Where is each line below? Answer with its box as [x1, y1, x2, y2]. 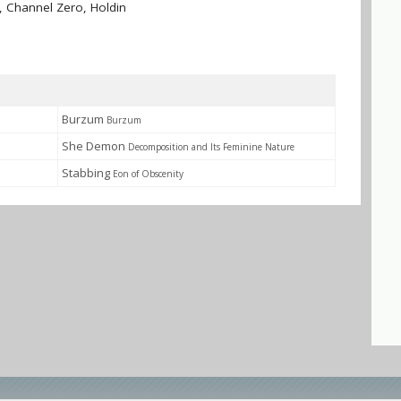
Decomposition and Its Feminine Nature [128, 141, 294, 153]
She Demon [62, 138, 128, 154]
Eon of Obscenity [113, 167, 183, 180]
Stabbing [62, 165, 113, 181]
